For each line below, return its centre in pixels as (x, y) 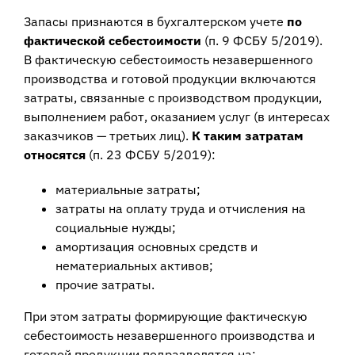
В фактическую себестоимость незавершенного (168, 60)
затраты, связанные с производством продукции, (172, 98)
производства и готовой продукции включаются (170, 79)
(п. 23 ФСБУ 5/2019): (150, 155)
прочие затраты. (105, 285)
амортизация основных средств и (156, 247)
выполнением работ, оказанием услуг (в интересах (176, 117)
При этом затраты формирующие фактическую (165, 317)
